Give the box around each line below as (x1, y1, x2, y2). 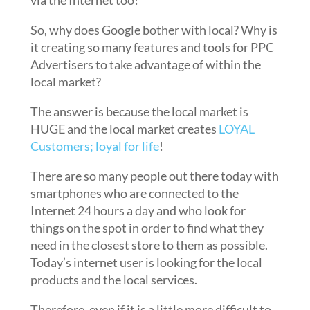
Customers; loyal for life (30, 138, 159, 154)
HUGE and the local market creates (30, 121, 219, 136)
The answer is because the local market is (30, 104, 248, 119)
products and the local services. (30, 272, 197, 287)
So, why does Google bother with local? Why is (30, 22, 277, 37)
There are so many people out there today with (30, 168, 279, 183)
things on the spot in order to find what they (30, 220, 264, 235)
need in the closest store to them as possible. (30, 237, 268, 253)
